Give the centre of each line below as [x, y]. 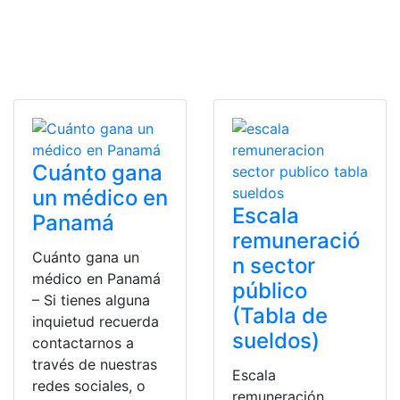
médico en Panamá [96, 279]
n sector [274, 266]
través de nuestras [95, 364]
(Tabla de [280, 316]
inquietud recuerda [96, 321]
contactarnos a [83, 343]
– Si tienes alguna [91, 300]
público [270, 291]
